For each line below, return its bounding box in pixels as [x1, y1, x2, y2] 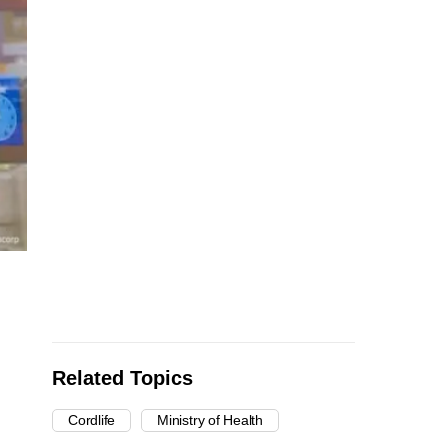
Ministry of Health [157, 412, 264, 429]
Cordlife [68, 412, 116, 429]
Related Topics [52, 367, 193, 390]
